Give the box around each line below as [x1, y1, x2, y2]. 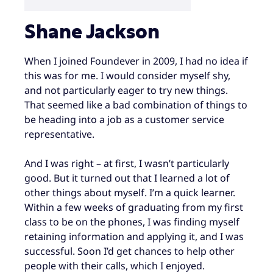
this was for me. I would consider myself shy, [24, 69, 230, 83]
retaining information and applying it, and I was [24, 230, 244, 244]
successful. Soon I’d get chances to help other [24, 244, 235, 258]
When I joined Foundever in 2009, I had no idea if [24, 54, 248, 68]
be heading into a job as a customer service [24, 113, 224, 127]
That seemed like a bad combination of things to [24, 98, 247, 112]
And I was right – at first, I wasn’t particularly [24, 157, 229, 171]
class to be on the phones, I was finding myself [24, 215, 239, 229]
